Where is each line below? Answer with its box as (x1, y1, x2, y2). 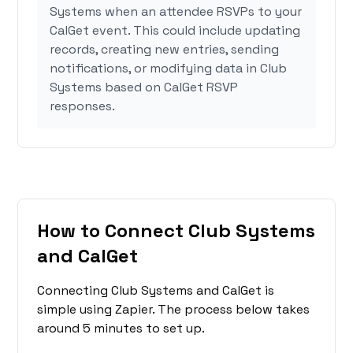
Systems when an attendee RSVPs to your (50, 3, 303, 20)
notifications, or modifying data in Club (50, 60, 288, 77)
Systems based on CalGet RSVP (50, 79, 239, 96)
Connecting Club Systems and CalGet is (37, 282, 275, 299)
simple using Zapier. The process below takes (37, 301, 310, 318)
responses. (50, 98, 116, 115)
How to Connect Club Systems (37, 218, 316, 243)
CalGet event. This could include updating (50, 22, 301, 39)
